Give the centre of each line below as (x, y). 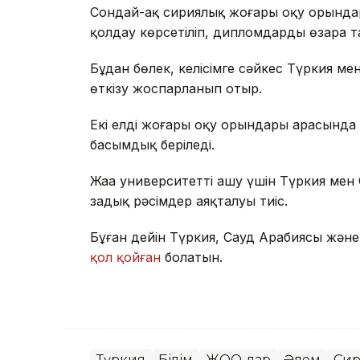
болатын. (192, 257)
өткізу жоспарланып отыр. (176, 88)
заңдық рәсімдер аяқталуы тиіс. (189, 200)
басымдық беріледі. (152, 144)
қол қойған (125, 257)
